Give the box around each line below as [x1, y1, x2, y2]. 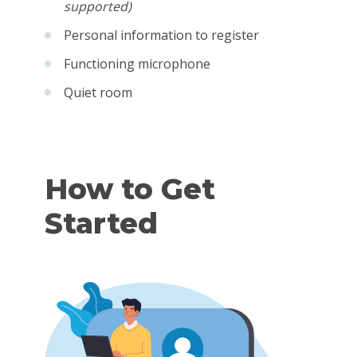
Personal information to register [64, 26, 259, 44]
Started [45, 206, 158, 241]
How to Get [45, 171, 215, 206]
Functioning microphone [64, 55, 210, 73]
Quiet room [64, 84, 132, 101]
